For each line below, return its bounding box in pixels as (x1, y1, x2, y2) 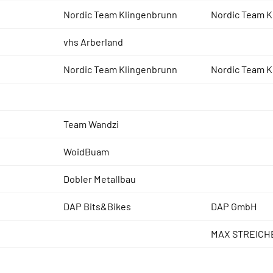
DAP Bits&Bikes (63, 200, 131, 212)
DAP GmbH (211, 200, 258, 212)
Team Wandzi (63, 118, 119, 130)
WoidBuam (63, 146, 109, 157)
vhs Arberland (63, 36, 123, 48)
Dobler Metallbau (63, 173, 136, 185)
